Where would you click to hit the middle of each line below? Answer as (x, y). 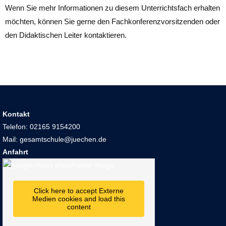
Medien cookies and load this (79, 199)
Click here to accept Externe (79, 190)
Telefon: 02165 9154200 (41, 126)
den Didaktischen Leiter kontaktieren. (66, 35)
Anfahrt (15, 152)
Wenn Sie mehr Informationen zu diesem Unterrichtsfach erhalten (112, 8)
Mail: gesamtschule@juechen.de (54, 139)
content (79, 207)
